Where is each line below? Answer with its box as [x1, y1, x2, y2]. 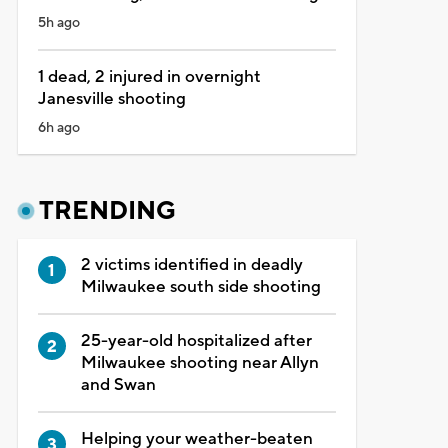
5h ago [37, 13, 80, 32]
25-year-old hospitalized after [80, 329, 312, 352]
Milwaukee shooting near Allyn [80, 351, 319, 374]
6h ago [37, 118, 80, 137]
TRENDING [38, 194, 176, 227]
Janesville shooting [37, 87, 186, 110]
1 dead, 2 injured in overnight [37, 65, 261, 88]
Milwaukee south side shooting [80, 275, 321, 298]
